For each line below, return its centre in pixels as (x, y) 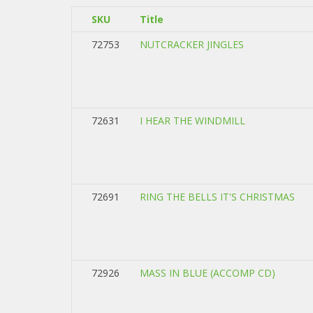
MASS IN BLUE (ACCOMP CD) (208, 273)
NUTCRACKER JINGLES (192, 44)
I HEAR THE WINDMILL (192, 121)
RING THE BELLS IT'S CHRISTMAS (217, 197)
